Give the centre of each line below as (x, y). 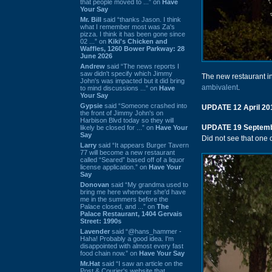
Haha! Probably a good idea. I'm (127, 238)
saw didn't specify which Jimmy (126, 73)
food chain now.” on (110, 253)
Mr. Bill (91, 19)
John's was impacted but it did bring (132, 80)
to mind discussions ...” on (120, 88)
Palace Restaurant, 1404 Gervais (131, 213)
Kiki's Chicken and (138, 41)
